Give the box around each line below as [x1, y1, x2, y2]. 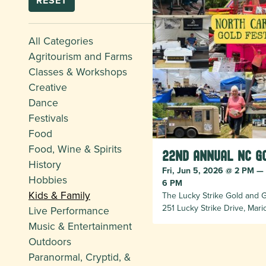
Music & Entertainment [28, 218, 132, 233]
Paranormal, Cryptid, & [28, 249, 131, 264]
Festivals [28, 110, 68, 125]
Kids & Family [28, 187, 90, 202]
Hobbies [28, 172, 67, 187]
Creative [28, 79, 67, 94]
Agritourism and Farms [28, 48, 132, 64]
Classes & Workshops [28, 64, 127, 79]
